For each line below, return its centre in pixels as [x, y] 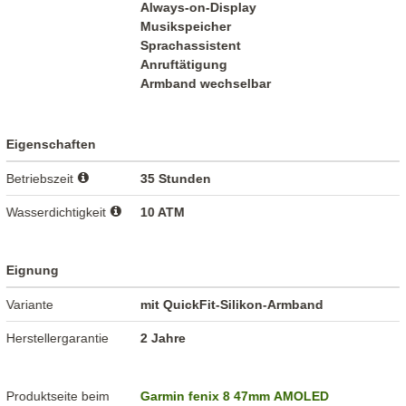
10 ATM [163, 213]
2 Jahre [164, 338]
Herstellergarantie [58, 338]
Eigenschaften [52, 145]
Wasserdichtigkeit [58, 213]
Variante [30, 305]
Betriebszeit [42, 179]
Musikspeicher [186, 27]
